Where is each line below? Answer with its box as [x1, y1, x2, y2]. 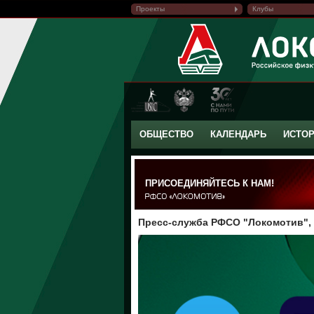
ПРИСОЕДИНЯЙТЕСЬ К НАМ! [145, 178, 274, 189]
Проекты [136, 5, 165, 13]
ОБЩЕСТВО [139, 129, 193, 139]
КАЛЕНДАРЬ [210, 129, 266, 139]
